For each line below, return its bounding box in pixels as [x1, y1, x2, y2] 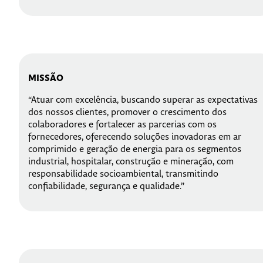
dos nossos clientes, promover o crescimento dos [28, 107, 227, 119]
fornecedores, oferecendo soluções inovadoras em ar [28, 131, 241, 143]
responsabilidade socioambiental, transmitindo [28, 168, 218, 180]
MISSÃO [28, 72, 63, 85]
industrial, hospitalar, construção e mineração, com [28, 156, 234, 168]
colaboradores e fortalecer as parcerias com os [28, 119, 217, 131]
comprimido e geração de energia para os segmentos [28, 144, 241, 156]
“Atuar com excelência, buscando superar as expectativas [28, 95, 258, 106]
